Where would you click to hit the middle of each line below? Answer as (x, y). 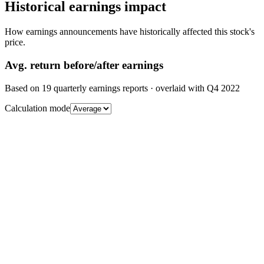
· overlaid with (177, 88)
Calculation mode (37, 108)
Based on (23, 88)
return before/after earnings (95, 65)
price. (15, 42)
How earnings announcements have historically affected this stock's (130, 32)
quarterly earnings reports (100, 88)
